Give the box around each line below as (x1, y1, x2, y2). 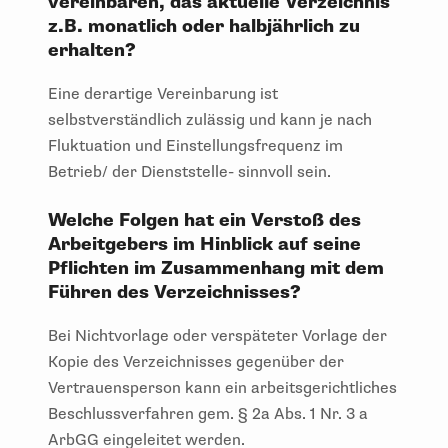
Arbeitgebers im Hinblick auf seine (48, 232, 361, 256)
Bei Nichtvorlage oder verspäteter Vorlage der (48, 325, 387, 346)
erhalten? (48, 38, 136, 62)
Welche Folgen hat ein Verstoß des (48, 208, 361, 232)
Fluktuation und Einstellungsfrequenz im (48, 135, 343, 156)
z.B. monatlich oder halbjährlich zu (48, 14, 360, 38)
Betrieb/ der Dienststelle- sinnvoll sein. (48, 161, 335, 182)
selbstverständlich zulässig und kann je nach (48, 109, 372, 130)
